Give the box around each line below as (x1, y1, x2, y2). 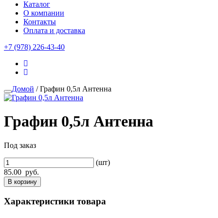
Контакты (23, 18, 56, 26)
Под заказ (4, 141, 36, 149)
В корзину (8, 178, 37, 185)
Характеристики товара (4, 196, 106, 206)
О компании (23, 9, 64, 17)
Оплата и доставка (23, 26, 85, 35)
